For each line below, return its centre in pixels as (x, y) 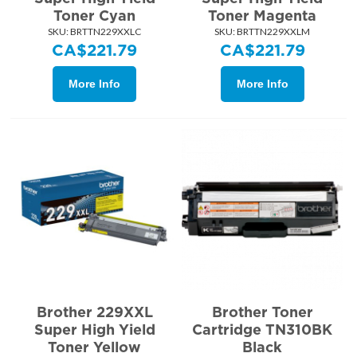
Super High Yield (94, 330)
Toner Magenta (263, 15)
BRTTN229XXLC (105, 31)
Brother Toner (262, 312)
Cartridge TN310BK (263, 330)
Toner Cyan (95, 15)
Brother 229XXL (94, 312)
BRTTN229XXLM (273, 31)
